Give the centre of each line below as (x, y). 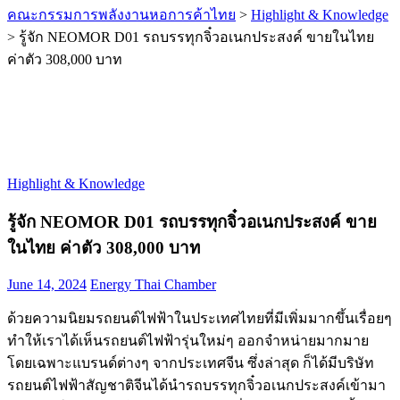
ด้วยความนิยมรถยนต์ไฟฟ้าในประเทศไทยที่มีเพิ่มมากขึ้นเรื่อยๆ (200, 319)
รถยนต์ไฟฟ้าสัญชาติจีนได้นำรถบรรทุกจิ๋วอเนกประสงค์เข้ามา (196, 386)
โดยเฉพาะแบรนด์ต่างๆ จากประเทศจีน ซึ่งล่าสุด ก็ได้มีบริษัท (191, 363)
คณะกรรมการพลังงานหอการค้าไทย (121, 14)
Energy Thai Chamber (153, 285)
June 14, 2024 (47, 285)
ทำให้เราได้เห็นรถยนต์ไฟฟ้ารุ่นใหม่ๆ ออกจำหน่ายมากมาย (188, 341)
